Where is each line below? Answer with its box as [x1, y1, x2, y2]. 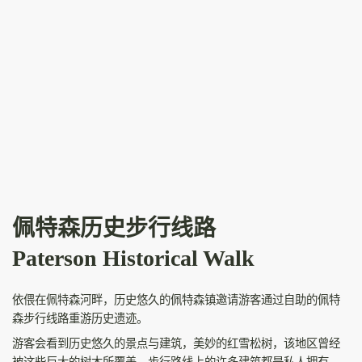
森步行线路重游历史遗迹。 [12, 312, 148, 325]
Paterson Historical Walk [12, 246, 255, 271]
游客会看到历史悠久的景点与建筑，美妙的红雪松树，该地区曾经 [12, 337, 340, 350]
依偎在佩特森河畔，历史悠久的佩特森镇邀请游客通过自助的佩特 [12, 293, 340, 306]
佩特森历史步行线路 [12, 216, 216, 241]
